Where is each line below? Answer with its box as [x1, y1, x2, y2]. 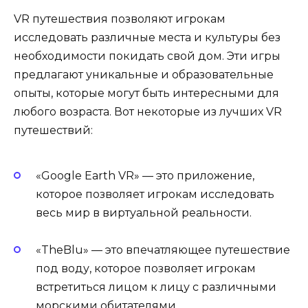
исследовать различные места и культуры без [14, 31, 280, 45]
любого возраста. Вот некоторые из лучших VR [14, 105, 282, 119]
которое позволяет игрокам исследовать [36, 187, 274, 201]
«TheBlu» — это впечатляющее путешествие [36, 243, 290, 256]
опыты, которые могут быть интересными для [14, 87, 279, 100]
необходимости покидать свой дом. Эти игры [14, 49, 280, 63]
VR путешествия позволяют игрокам [14, 12, 225, 26]
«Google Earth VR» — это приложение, [36, 168, 254, 182]
